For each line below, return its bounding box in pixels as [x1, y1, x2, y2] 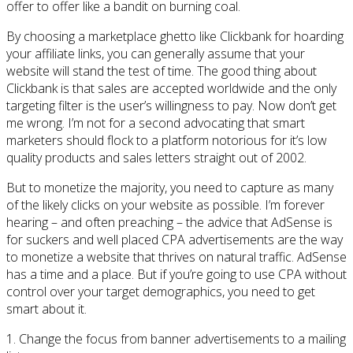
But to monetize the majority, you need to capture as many [6, 178, 333, 196]
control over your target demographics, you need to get [6, 282, 315, 300]
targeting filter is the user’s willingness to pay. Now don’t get [6, 96, 336, 114]
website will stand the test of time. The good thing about [6, 61, 317, 80]
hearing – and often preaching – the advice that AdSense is [6, 213, 333, 231]
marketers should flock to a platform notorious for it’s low [6, 131, 327, 149]
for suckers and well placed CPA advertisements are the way [6, 230, 343, 248]
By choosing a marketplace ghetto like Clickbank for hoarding [6, 27, 344, 45]
